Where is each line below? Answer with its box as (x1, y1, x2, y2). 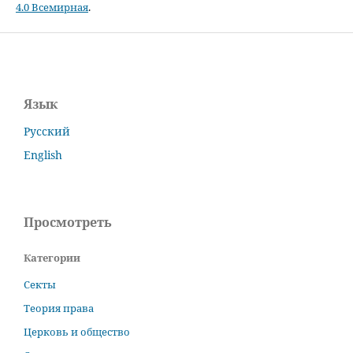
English (24, 147, 62, 162)
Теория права (24, 300, 94, 315)
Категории (24, 250, 80, 265)
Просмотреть (24, 213, 112, 231)
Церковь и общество (24, 324, 130, 339)
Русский (24, 124, 70, 139)
